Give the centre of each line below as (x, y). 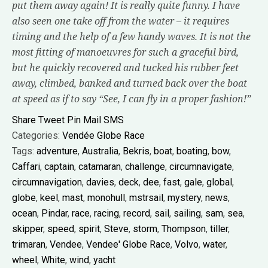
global (219, 182)
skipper (28, 229)
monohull (106, 198)
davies (100, 182)
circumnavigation (47, 182)
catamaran (100, 167)
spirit (89, 229)
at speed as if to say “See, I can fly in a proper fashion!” (133, 99)
